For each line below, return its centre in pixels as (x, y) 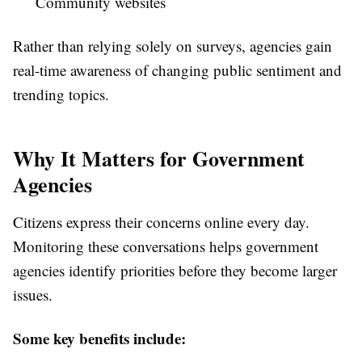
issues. (33, 295)
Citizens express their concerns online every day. (161, 222)
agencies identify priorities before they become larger (175, 271)
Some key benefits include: (99, 339)
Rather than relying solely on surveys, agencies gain (173, 46)
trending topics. (61, 95)
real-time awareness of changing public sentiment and (177, 70)
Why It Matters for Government (159, 159)
